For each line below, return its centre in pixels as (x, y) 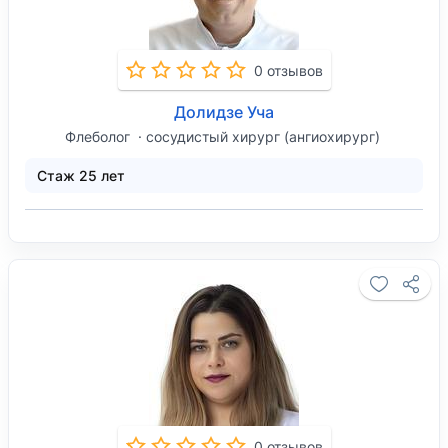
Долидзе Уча (224, 112)
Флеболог (99, 136)
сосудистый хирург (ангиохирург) (262, 136)
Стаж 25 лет (81, 175)
